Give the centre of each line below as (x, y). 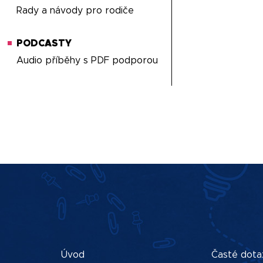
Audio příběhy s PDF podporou (87, 60)
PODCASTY (44, 43)
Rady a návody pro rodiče (75, 11)
